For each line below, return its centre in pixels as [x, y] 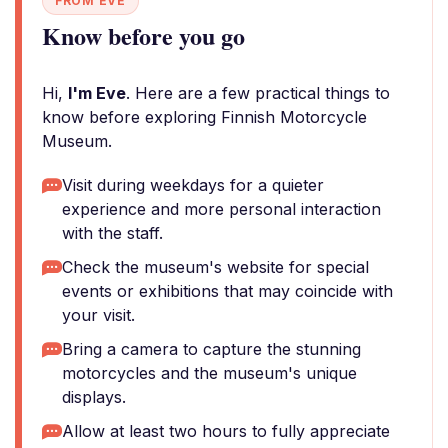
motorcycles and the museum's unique [209, 373]
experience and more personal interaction [221, 209]
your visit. [98, 315]
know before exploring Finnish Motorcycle [204, 117]
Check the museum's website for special [215, 267]
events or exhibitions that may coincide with [227, 291]
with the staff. [112, 233]
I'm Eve [97, 93]
